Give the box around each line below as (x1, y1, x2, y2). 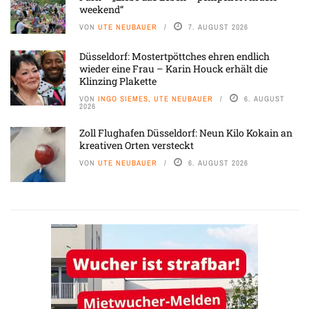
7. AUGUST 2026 (188, 22, 248, 32)
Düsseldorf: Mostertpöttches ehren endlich (79, 50, 270, 63)
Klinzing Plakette (79, 74, 157, 88)
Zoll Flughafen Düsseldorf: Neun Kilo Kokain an (79, 126, 292, 139)
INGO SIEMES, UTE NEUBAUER (98, 94, 213, 103)
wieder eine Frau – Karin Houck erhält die (79, 62, 268, 75)
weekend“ (79, 3, 123, 16)
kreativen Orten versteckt (79, 139, 194, 152)
